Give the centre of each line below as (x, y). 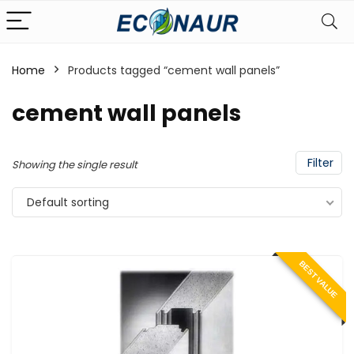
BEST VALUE (318, 279)
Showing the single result (75, 165)
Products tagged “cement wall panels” (174, 70)
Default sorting (68, 202)
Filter (319, 163)
